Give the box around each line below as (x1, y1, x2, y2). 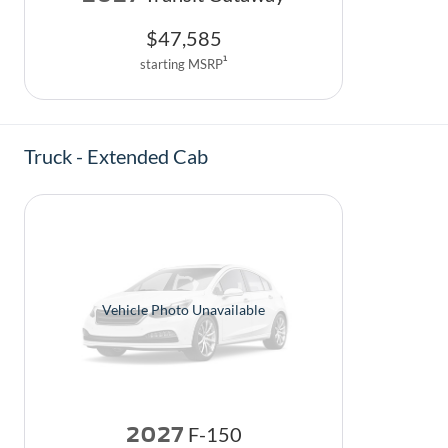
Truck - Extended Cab (24, 143, 208, 168)
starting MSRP (140, 55, 223, 72)
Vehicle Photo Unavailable (102, 301, 265, 318)
